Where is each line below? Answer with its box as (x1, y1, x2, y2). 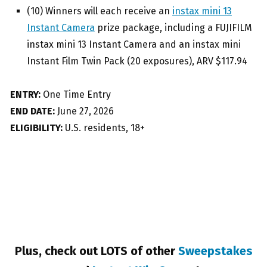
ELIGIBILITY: (10, 122, 63, 134)
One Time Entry (41, 89, 111, 101)
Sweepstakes (178, 244, 253, 259)
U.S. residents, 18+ (63, 122, 145, 134)
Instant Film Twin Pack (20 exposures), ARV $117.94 (27, 55, 247, 67)
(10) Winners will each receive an (27, 5, 172, 17)
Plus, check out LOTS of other (14, 244, 178, 259)
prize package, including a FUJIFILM (95, 22, 252, 34)
